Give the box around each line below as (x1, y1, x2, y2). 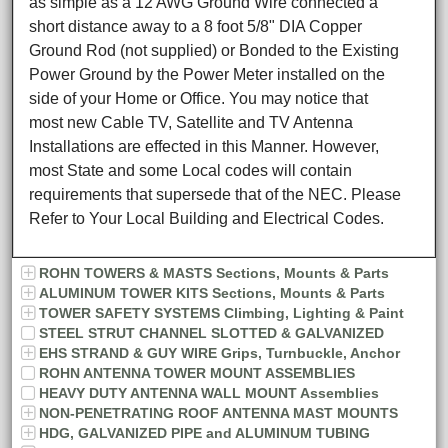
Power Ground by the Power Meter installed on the (29, 65, 386, 83)
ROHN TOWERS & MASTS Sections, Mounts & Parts (39, 264, 389, 281)
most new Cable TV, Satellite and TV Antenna (29, 113, 354, 131)
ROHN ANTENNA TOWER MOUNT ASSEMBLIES (39, 364, 355, 381)
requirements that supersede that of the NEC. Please (29, 185, 402, 203)
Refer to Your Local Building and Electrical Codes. (29, 209, 385, 227)
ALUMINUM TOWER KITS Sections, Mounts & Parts (39, 284, 385, 301)
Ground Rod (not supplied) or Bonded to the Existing (29, 41, 400, 59)
